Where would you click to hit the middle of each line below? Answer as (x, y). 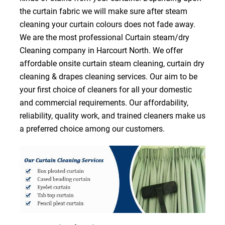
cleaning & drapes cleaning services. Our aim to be (108, 76)
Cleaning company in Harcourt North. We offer (101, 50)
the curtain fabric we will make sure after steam (103, 11)
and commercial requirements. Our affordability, (104, 102)
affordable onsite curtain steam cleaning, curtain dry (112, 63)
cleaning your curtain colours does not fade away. (107, 24)
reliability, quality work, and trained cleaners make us (112, 116)
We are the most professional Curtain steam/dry (104, 37)
